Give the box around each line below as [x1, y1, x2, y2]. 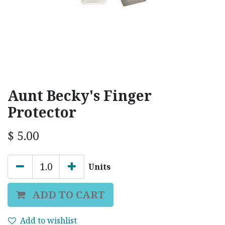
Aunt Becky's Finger [8, 86, 152, 105]
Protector [8, 102, 76, 122]
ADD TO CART [32, 188, 105, 201]
